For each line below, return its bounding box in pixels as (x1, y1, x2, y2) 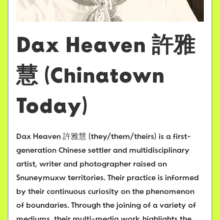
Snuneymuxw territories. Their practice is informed (16, 174, 199, 183)
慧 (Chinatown (16, 66, 165, 88)
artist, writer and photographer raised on (16, 161, 167, 169)
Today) (16, 97, 88, 119)
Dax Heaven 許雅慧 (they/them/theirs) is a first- (16, 133, 191, 141)
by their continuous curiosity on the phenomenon (16, 188, 194, 196)
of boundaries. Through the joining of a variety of (16, 202, 196, 210)
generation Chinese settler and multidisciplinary (16, 147, 190, 155)
